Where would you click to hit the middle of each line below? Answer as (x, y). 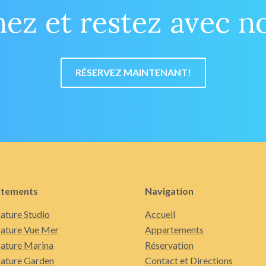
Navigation (169, 191)
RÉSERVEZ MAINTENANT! (133, 72)
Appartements (174, 230)
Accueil (160, 214)
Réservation (169, 245)
